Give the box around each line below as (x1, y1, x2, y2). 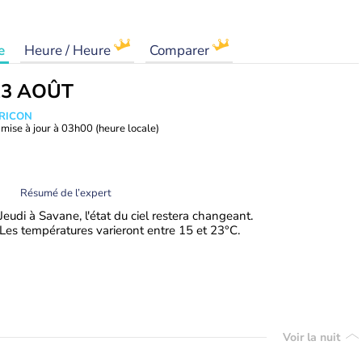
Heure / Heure (24, 41, 114, 60)
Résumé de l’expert (20, 185, 112, 200)
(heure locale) (95, 121, 159, 136)
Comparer (149, 41, 213, 60)
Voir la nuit (283, 329, 343, 345)
